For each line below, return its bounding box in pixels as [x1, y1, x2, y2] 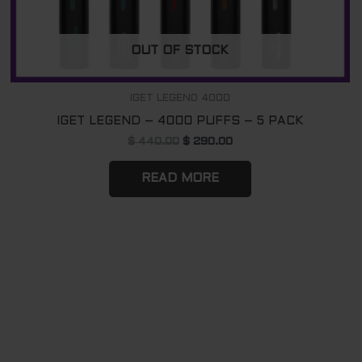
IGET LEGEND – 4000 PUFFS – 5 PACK [56, 115, 304, 127]
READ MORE [141, 172, 219, 184]
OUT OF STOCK [131, 44, 229, 57]
